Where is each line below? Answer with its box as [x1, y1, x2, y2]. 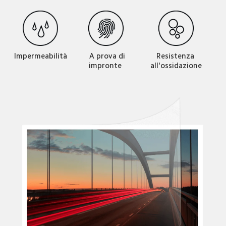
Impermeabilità [14, 52, 67, 60]
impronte [88, 62, 124, 70]
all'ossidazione [150, 62, 202, 70]
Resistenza [156, 52, 196, 60]
